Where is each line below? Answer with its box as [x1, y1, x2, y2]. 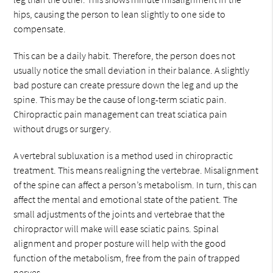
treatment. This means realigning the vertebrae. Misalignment [13, 164, 259, 176]
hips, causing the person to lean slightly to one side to [13, 8, 226, 20]
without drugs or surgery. [13, 122, 112, 135]
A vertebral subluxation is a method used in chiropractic [13, 149, 233, 161]
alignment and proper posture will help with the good [13, 237, 227, 249]
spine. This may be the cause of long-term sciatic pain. [13, 93, 227, 105]
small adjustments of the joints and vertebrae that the [13, 208, 225, 220]
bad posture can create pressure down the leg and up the [13, 79, 239, 91]
